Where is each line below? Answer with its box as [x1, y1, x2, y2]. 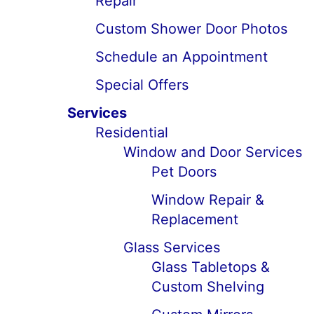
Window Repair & [151, 191, 264, 208]
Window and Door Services [123, 144, 302, 161]
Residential [95, 124, 168, 141]
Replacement [151, 211, 238, 228]
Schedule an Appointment [95, 48, 268, 65]
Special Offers [95, 76, 189, 93]
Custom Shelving [151, 278, 264, 295]
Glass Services [123, 239, 220, 256]
